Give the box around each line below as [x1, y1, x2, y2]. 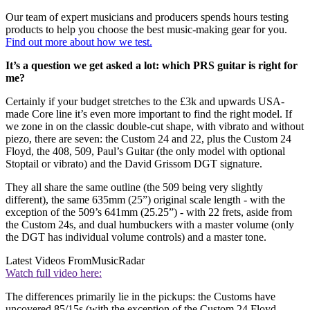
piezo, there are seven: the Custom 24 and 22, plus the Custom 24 [6, 132, 291, 145]
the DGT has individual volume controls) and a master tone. [6, 230, 269, 243]
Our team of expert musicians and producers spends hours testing [6, 10, 289, 23]
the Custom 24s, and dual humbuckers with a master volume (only [6, 218, 294, 230]
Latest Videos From [6, 254, 91, 266]
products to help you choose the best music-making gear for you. [6, 23, 287, 35]
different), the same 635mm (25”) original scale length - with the [6, 193, 285, 206]
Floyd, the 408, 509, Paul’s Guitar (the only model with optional [6, 145, 285, 157]
